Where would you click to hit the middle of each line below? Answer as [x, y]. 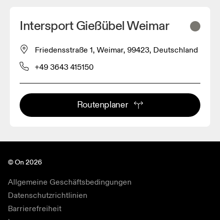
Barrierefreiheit [35, 209]
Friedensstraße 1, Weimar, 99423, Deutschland [116, 50]
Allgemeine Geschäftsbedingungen [70, 182]
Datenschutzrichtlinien [48, 196]
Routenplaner [102, 105]
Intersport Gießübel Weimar [95, 26]
